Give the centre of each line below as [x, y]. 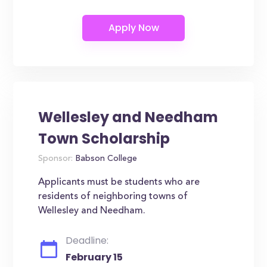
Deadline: [87, 240]
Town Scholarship [104, 139]
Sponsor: [56, 159]
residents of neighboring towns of [113, 197]
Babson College [105, 159]
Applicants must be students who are [119, 182]
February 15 [94, 257]
